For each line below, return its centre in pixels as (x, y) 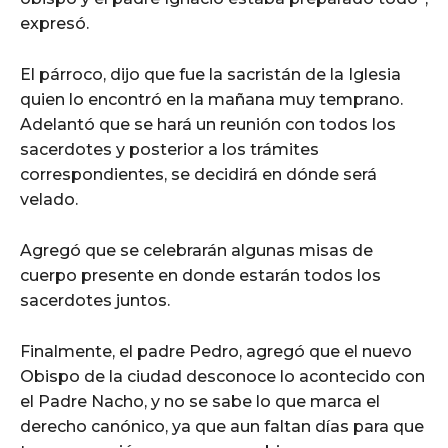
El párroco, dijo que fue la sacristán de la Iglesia (210, 74)
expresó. (54, 23)
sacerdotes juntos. (95, 300)
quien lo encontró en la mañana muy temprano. (211, 99)
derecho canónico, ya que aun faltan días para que (222, 426)
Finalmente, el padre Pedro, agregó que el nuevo (216, 351)
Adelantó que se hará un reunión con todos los (208, 124)
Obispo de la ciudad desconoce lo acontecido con (222, 376)
